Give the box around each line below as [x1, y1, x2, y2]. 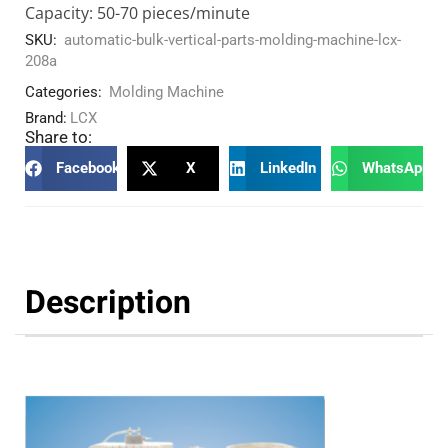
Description [25, 278, 191, 326]
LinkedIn [259, 158, 316, 177]
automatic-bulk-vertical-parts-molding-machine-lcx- [64, 30, 401, 49]
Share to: [25, 126, 92, 147]
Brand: [25, 108, 67, 127]
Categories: [25, 82, 102, 101]
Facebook [55, 158, 120, 177]
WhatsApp [361, 158, 430, 177]
